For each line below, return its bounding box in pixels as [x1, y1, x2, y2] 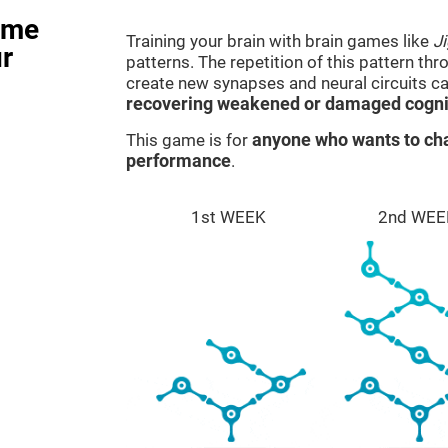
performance [126, 151, 231, 171]
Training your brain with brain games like [126, 31, 433, 51]
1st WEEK [191, 207, 267, 227]
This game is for [126, 130, 252, 150]
